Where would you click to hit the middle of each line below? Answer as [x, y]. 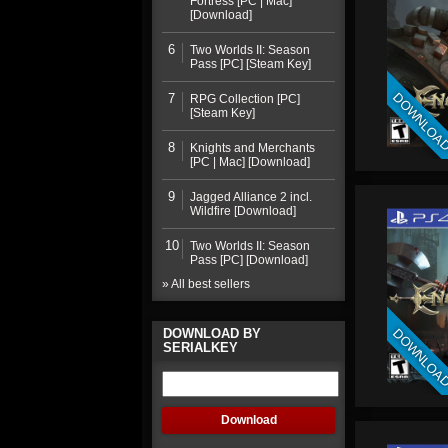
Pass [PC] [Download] [248, 260]
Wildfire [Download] [242, 211]
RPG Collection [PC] [244, 99]
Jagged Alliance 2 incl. [250, 197]
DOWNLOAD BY [212, 333]
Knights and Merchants [252, 148]
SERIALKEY [200, 347]
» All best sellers [206, 284]
